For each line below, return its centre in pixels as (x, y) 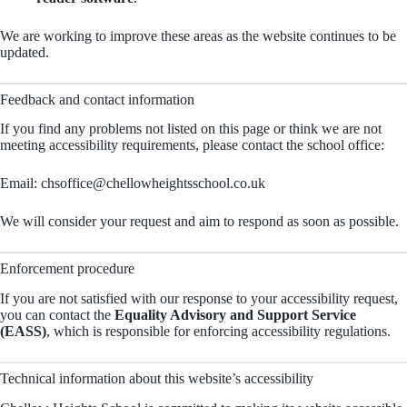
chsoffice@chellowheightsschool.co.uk (153, 184)
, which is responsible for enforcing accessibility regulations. (218, 332)
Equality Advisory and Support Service (235, 315)
